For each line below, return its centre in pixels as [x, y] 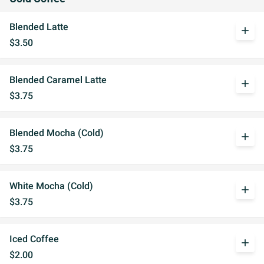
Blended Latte [39, 27]
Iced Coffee [34, 239]
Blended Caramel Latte [58, 80]
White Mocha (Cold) [51, 186]
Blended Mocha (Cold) [57, 133]
